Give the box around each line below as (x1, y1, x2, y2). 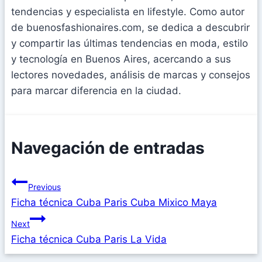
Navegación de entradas (11, 137, 205, 158)
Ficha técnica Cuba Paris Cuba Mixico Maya (11, 196, 217, 208)
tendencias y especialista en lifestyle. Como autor (11, 6, 244, 18)
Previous (28, 181, 61, 192)
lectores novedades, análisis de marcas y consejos (11, 69, 250, 81)
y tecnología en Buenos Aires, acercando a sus (11, 53, 231, 65)
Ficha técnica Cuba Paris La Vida (11, 233, 167, 245)
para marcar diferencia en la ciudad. (11, 85, 181, 97)
